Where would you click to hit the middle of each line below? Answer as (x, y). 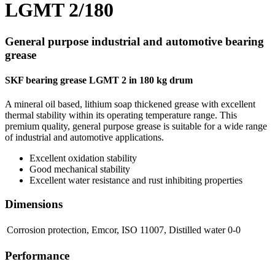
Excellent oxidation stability (83, 158)
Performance (37, 255)
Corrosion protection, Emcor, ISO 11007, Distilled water (116, 230)
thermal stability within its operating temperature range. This (121, 115)
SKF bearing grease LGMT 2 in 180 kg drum (99, 80)
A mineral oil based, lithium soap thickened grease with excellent (130, 104)
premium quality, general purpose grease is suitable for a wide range (136, 126)
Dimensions (34, 204)
